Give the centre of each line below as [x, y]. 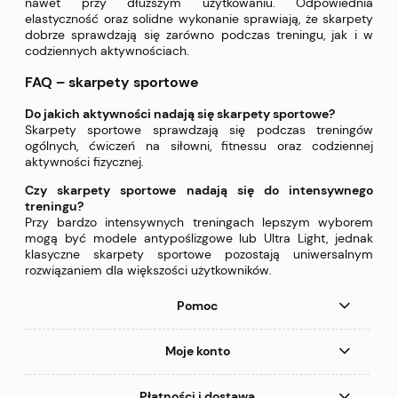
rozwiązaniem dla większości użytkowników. [148, 271]
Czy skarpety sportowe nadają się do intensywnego [199, 191]
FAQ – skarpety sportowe [112, 82]
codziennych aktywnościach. [107, 50]
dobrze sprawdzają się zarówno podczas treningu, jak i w [199, 34]
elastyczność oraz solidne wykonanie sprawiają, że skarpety [199, 18]
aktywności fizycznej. [84, 162]
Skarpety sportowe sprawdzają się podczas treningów [199, 130]
